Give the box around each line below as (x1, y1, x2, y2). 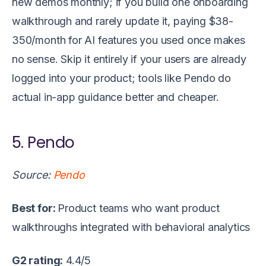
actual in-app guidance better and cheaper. (12, 90, 219, 103)
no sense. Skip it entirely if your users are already (12, 52, 246, 65)
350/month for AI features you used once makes (12, 33, 245, 46)
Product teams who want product (58, 202, 220, 214)
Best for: (12, 202, 58, 214)
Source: (12, 169, 53, 181)
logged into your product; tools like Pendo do (12, 71, 231, 84)
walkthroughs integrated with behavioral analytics (12, 221, 251, 233)
